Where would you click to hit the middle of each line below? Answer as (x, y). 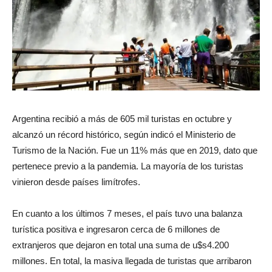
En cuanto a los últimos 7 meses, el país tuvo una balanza (127, 214)
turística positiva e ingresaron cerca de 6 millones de (116, 229)
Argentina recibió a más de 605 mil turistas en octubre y (122, 119)
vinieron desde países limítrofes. (76, 182)
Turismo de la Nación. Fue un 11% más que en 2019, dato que (135, 151)
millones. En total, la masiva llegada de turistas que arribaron (132, 261)
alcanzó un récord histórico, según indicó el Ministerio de (124, 135)
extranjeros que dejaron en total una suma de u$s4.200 (121, 245)
